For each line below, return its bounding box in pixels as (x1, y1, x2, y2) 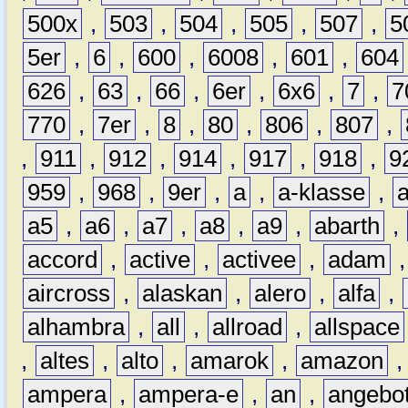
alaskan (142, 280, 223, 307)
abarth (314, 213, 381, 240)
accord (27, 247, 98, 273)
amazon (301, 348, 384, 374)
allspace (314, 314, 401, 341)
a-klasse (278, 179, 366, 206)
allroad (212, 314, 283, 341)
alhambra (27, 314, 126, 341)
